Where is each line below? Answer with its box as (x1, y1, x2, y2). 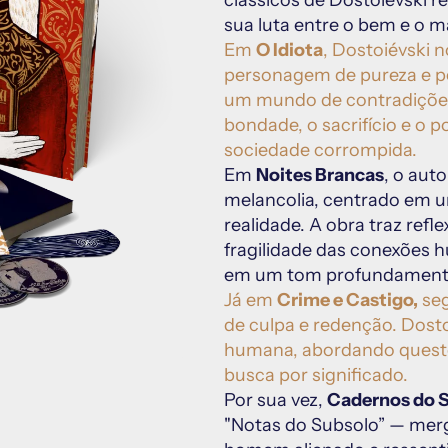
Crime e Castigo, (277, 289, 418, 311)
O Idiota (256, 39, 323, 61)
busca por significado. (224, 364, 408, 386)
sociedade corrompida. (224, 139, 417, 161)
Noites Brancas (256, 164, 384, 186)
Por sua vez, (224, 389, 327, 411)
